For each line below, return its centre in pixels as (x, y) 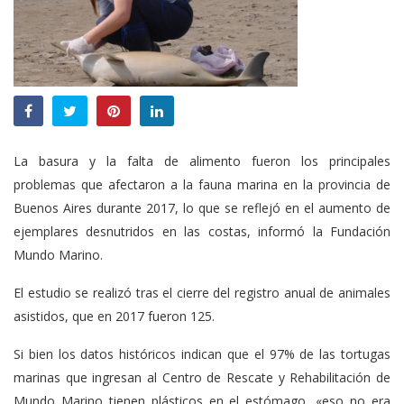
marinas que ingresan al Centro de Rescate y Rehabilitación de (202, 377)
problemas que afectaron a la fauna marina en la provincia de (202, 184)
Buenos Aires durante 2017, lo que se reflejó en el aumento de (202, 207)
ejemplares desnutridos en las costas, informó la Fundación (202, 231)
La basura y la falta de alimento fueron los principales (202, 161)
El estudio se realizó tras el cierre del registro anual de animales (202, 292)
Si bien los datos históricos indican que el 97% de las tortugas (202, 353)
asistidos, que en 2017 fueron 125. (114, 316)
